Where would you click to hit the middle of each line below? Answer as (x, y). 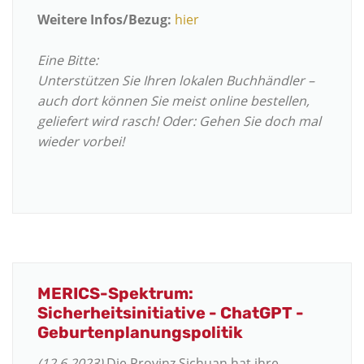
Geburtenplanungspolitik (140, 332)
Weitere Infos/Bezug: (104, 20)
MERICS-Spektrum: (115, 293)
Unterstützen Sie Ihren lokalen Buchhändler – (176, 81)
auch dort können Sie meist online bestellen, (173, 101)
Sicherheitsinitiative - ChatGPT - (171, 312)
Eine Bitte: (68, 61)
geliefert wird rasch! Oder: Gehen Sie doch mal (179, 121)
